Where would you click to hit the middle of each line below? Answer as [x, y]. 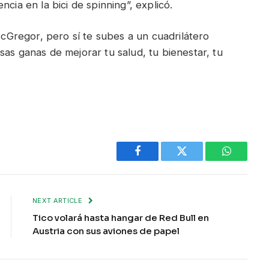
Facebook [158, 160]
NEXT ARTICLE [59, 200]
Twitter [197, 160]
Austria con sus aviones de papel [106, 231]
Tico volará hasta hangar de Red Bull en [121, 217]
